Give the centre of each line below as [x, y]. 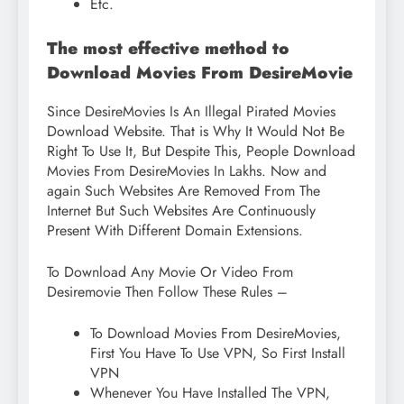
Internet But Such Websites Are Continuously [181, 210]
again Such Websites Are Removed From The [184, 190]
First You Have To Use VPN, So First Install [218, 353]
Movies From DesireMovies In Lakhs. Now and [187, 170]
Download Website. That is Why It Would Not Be [196, 131]
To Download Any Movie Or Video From [170, 271]
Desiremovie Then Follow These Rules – [167, 291]
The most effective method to [168, 48]
